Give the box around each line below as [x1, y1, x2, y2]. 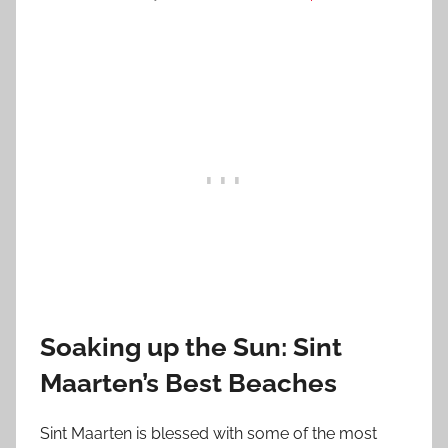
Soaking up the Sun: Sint [40, 331, 342, 362]
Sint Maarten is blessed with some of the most [40, 424, 377, 444]
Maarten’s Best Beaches [40, 367, 337, 398]
